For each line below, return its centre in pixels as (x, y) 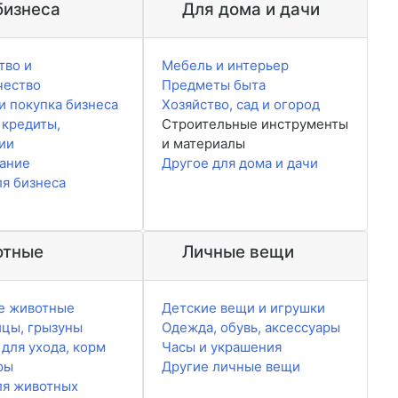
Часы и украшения (221, 347)
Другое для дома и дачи (239, 163)
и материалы (203, 144)
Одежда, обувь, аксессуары (251, 328)
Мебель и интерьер (225, 66)
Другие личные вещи (231, 367)
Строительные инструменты (255, 124)
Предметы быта (213, 85)
